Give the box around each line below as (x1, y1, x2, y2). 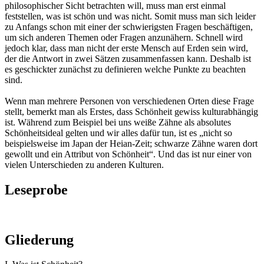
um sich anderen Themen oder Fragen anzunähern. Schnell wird (5, 32, 243, 42)
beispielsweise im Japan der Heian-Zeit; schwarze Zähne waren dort (5, 138, 258, 148)
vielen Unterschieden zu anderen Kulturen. (5, 159, 164, 170)
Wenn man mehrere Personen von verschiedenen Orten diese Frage (5, 95, 254, 106)
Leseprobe (5, 181, 68, 197)
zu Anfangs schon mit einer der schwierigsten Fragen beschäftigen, (5, 21, 253, 32)
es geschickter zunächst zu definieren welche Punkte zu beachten (5, 64, 246, 74)
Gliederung (5, 232, 74, 247)
